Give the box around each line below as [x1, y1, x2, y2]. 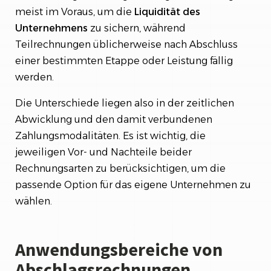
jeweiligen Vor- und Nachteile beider [15, 146, 192, 158]
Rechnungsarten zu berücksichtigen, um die [15, 163, 226, 174]
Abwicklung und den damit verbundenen [15, 114, 212, 125]
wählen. [15, 195, 52, 207]
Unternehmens [15, 22, 88, 34]
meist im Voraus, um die [15, 6, 134, 18]
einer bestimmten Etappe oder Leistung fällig [15, 55, 233, 67]
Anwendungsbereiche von [15, 238, 223, 261]
